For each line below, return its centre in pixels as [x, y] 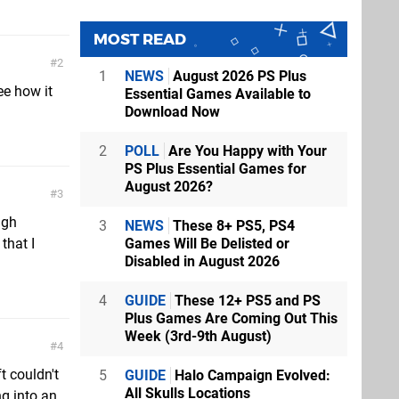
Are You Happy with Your [246, 151]
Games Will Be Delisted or [207, 244]
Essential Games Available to [218, 94]
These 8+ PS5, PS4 [232, 226]
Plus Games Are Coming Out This [231, 318]
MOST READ [140, 39]
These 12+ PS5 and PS [246, 301]
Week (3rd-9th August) [198, 336]
